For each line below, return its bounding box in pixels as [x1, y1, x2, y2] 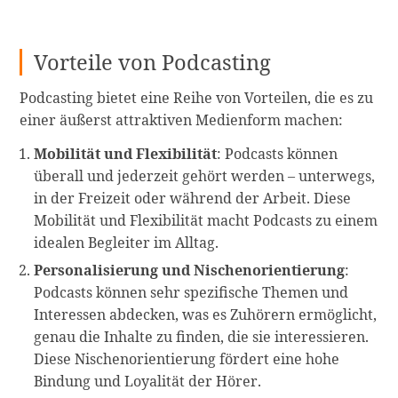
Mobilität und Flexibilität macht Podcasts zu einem [34, 210, 378, 230]
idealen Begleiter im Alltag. [34, 232, 219, 252]
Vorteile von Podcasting [34, 48, 272, 77]
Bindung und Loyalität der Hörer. [34, 371, 262, 391]
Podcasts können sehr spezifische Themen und [34, 283, 349, 302]
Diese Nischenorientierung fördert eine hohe [34, 349, 340, 369]
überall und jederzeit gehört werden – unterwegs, [34, 165, 376, 186]
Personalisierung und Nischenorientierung [34, 260, 346, 280]
